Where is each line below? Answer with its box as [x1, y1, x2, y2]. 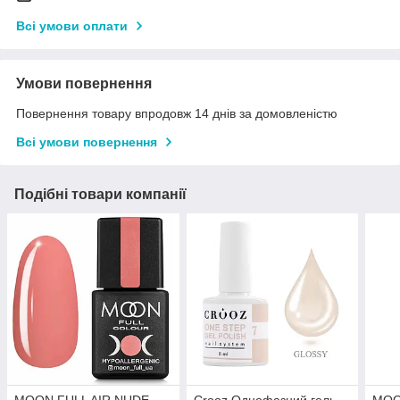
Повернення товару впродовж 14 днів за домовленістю [16, 105, 337, 121]
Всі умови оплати [16, 18, 128, 33]
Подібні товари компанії [14, 186, 187, 202]
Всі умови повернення [16, 134, 157, 149]
